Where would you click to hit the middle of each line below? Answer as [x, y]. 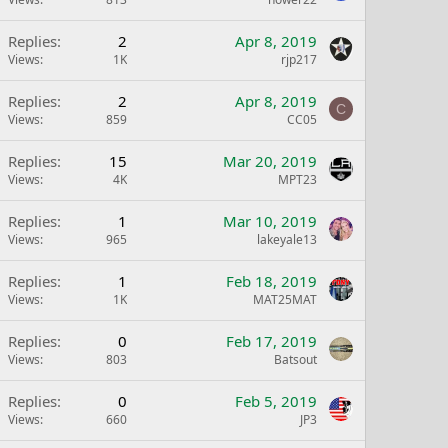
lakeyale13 [287, 240]
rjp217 [299, 60]
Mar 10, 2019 [270, 221]
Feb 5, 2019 [276, 401]
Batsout [295, 360]
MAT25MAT [285, 300]
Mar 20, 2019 [270, 161]
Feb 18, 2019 [271, 281]
